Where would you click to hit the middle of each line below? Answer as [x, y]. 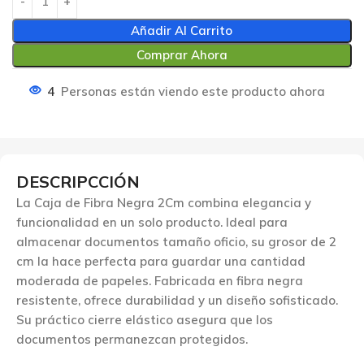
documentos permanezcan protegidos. [132, 339]
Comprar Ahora [182, 54]
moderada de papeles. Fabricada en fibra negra [160, 280]
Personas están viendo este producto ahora [193, 91]
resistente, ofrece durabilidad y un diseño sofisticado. [177, 300]
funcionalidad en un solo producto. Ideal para [152, 222]
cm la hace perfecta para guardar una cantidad [161, 261]
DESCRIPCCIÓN [78, 181]
